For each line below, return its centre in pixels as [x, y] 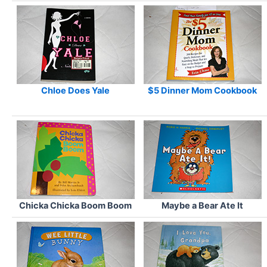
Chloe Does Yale [75, 91]
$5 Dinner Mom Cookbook [202, 91]
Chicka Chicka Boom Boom [75, 206]
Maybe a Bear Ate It [202, 206]
